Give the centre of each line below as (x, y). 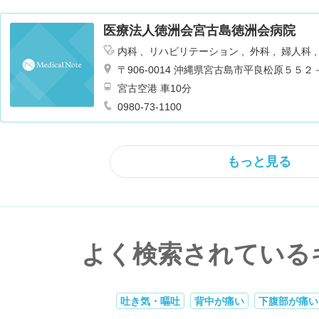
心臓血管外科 (263, 64)
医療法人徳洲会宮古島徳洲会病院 (199, 31)
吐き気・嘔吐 (150, 301)
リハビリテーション (195, 51)
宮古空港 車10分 (176, 88)
